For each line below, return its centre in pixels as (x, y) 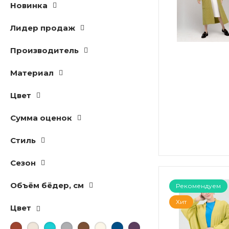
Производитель (44, 50)
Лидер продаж (43, 28)
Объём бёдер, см (47, 185)
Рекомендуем (198, 186)
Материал (32, 73)
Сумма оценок (41, 118)
